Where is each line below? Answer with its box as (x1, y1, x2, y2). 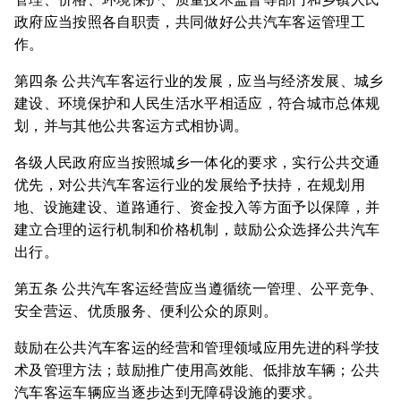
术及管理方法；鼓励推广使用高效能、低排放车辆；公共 (14, 362, 380, 379)
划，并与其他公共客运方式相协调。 (14, 117, 249, 134)
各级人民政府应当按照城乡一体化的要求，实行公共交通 (14, 154, 380, 171)
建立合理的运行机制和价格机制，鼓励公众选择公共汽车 (14, 221, 380, 238)
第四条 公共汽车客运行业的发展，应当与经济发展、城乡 (14, 73, 384, 90)
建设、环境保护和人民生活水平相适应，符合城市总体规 (14, 95, 380, 112)
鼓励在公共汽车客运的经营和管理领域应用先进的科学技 (14, 339, 380, 356)
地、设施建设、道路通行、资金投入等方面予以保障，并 (14, 199, 380, 216)
